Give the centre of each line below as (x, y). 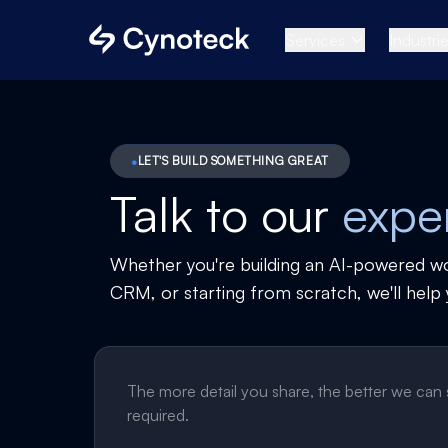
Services (314, 40)
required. (158, 415)
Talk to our (226, 214)
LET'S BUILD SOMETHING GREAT (233, 160)
